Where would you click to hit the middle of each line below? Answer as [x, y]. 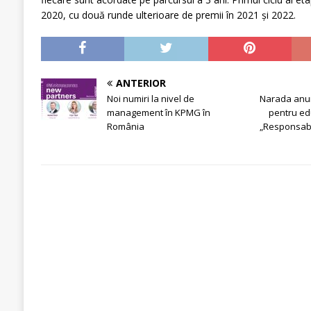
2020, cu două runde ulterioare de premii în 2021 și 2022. [168, 15]
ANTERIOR [141, 83]
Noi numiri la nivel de [150, 99]
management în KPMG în [158, 113]
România [125, 127]
